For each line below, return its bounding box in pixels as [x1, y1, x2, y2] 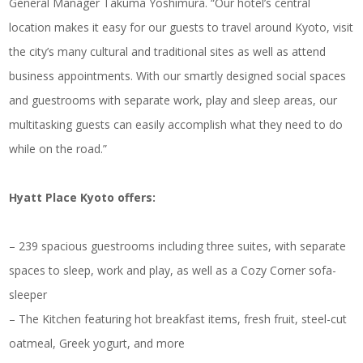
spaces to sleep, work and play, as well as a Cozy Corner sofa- [9, 262, 337, 278]
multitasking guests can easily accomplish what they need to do [9, 116, 344, 132]
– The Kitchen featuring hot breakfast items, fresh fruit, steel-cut [9, 310, 348, 327]
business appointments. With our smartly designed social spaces [9, 67, 347, 83]
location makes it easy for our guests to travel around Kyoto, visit [9, 19, 354, 35]
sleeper [9, 286, 48, 302]
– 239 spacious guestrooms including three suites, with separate [9, 237, 347, 254]
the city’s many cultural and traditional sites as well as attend [9, 43, 327, 59]
